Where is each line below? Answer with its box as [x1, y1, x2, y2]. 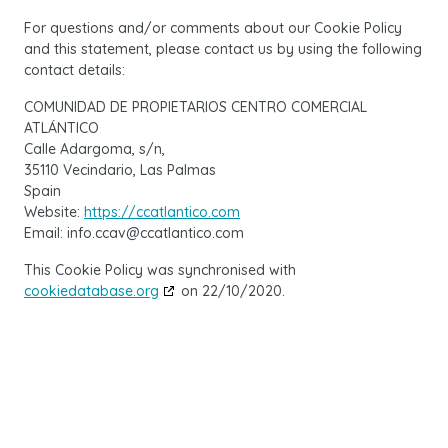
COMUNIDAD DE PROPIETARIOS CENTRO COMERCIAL [24, 98, 367, 116]
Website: [24, 203, 84, 221]
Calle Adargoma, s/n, [24, 140, 165, 158]
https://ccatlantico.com [84, 203, 240, 221]
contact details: [24, 61, 125, 79]
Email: [24, 224, 67, 242]
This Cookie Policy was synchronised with [24, 261, 296, 279]
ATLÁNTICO [24, 119, 99, 137]
